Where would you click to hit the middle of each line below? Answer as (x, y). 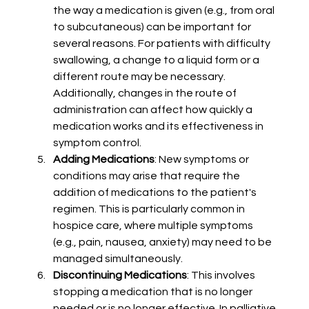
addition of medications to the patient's (156, 193)
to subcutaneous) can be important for (153, 27)
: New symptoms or (202, 160)
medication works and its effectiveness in (159, 127)
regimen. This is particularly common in (150, 209)
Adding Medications (103, 160)
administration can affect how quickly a (153, 110)
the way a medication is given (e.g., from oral (165, 11)
